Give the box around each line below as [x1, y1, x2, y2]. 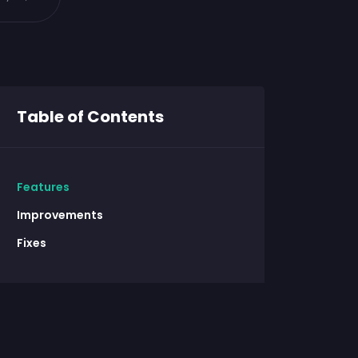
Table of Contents [17, 105, 164, 128]
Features [17, 179, 70, 195]
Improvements [17, 207, 103, 223]
